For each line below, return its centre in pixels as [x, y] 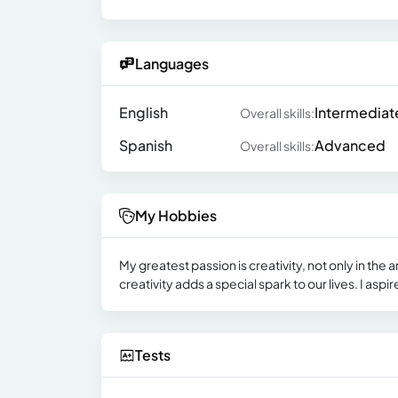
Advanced [350, 146]
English [143, 113]
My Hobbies [176, 216]
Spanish [146, 146]
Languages [172, 64]
